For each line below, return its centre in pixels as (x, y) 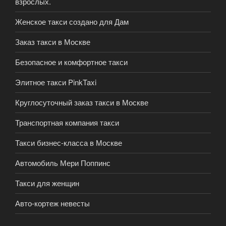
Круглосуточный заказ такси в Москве (82, 102)
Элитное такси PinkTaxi (56, 82)
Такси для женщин (47, 183)
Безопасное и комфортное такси (71, 62)
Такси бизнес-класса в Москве (69, 143)
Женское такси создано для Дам (72, 22)
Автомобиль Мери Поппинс (63, 163)
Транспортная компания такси (67, 123)
